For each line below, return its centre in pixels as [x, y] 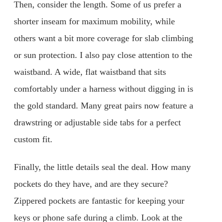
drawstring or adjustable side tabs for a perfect [97, 122]
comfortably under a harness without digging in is [104, 88]
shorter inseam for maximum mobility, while [94, 21]
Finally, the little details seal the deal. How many [102, 167]
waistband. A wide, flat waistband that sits [90, 72]
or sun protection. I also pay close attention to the [103, 55]
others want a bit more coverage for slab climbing [104, 38]
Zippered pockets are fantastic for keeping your [99, 200]
